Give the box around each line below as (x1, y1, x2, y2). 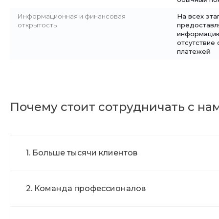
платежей (177, 47, 210, 55)
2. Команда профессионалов (26, 184, 146, 193)
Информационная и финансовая (18, 12, 126, 20)
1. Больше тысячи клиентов (26, 148, 137, 157)
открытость (18, 21, 57, 29)
